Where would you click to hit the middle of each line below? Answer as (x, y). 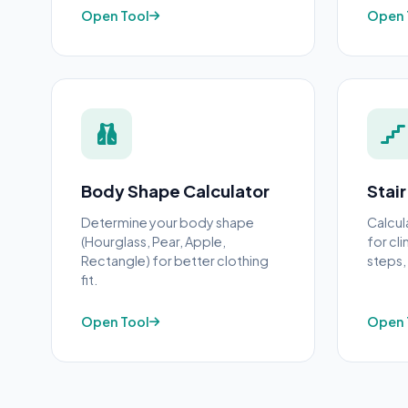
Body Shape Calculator (175, 191)
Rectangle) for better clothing (175, 260)
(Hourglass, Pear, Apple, (153, 241)
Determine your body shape (168, 222)
